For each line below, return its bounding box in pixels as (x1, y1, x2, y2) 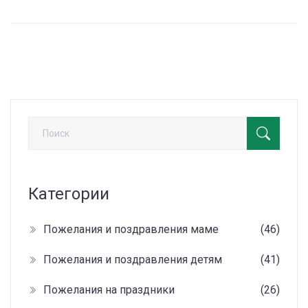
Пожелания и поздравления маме (43, 223, 219, 236)
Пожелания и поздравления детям (43, 253, 222, 267)
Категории (28, 184, 109, 204)
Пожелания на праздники (43, 283, 175, 297)
